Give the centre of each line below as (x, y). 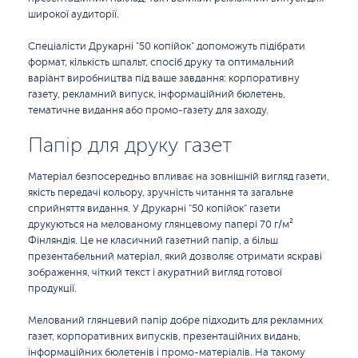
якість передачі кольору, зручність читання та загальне (161, 193)
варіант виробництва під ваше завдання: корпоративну (164, 78)
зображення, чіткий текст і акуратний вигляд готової (155, 272)
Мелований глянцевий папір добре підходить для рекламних (175, 320)
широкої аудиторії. (74, 14)
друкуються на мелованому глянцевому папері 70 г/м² (161, 225)
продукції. (52, 288)
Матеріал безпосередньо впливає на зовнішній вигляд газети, (179, 177)
